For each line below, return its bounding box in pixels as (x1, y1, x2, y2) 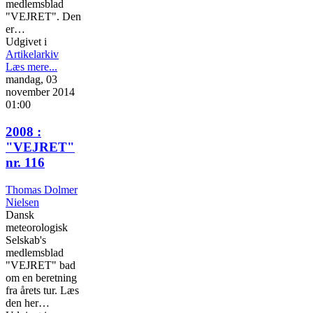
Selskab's (6, 233, 46, 246)
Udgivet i (6, 36, 47, 48)
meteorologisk (6, 221, 68, 233)
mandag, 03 (6, 73, 57, 86)
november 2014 (6, 86, 75, 99)
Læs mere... (6, 61, 57, 73)
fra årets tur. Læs (6, 284, 79, 296)
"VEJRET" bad (6, 259, 75, 271)
